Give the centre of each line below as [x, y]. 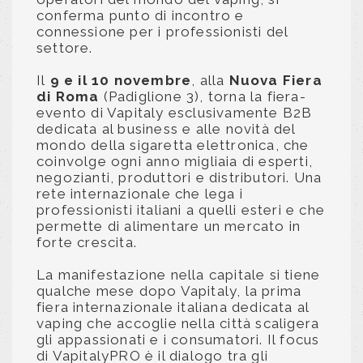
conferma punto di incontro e [141, 15]
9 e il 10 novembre [121, 80]
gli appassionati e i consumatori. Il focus [178, 339]
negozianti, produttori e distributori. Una [179, 177]
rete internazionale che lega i [140, 193]
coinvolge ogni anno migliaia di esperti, [175, 161]
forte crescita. [89, 242]
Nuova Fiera [275, 80]
